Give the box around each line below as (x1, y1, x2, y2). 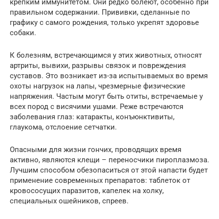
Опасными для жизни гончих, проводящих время (10, 145, 181, 154)
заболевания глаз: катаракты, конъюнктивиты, (10, 112, 175, 121)
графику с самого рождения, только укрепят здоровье (10, 18, 199, 27)
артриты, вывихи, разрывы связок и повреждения (10, 61, 186, 70)
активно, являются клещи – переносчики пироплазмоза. (10, 155, 209, 164)
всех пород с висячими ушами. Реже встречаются (10, 102, 183, 111)
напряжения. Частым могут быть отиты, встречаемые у (10, 92, 203, 101)
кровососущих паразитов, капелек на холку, (10, 186, 164, 195)
